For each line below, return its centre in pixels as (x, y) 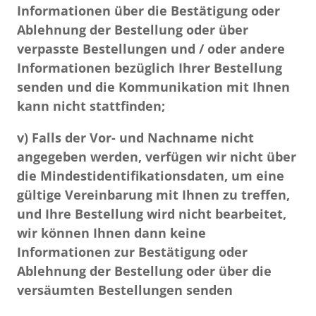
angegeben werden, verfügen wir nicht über (157, 157)
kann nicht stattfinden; (91, 106)
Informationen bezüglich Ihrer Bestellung (150, 68)
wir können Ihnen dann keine (111, 233)
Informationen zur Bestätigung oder (132, 252)
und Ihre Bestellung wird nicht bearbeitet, (152, 214)
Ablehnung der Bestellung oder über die (144, 271)
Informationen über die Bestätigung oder (148, 11)
